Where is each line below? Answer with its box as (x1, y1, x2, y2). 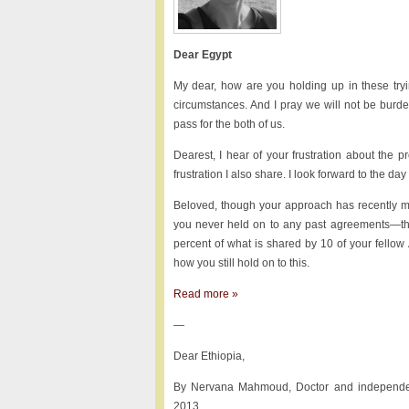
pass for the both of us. (173, 118, 285, 131)
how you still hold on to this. (173, 257, 309, 269)
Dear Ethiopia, (173, 350, 245, 362)
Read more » (173, 288, 238, 300)
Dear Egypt (173, 48, 232, 61)
